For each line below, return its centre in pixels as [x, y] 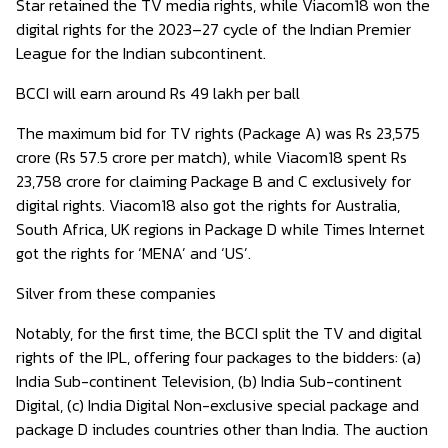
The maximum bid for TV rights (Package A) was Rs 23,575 [218, 133]
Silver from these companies [118, 293]
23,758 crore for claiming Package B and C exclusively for [213, 181]
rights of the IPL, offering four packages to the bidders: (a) [218, 357]
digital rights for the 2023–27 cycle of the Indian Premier [213, 29]
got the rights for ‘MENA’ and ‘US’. [133, 253]
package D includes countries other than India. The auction [222, 429]
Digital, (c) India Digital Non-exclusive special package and [217, 405]
